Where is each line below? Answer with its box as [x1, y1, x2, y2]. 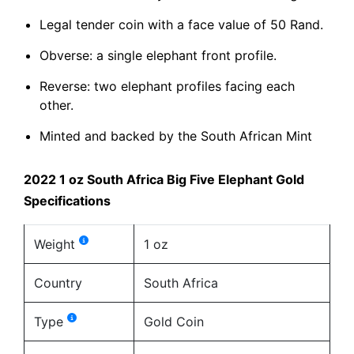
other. [40, 96, 73, 113]
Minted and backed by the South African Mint [40, 127, 312, 144]
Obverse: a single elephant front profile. [40, 47, 277, 63]
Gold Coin [144, 313, 204, 330]
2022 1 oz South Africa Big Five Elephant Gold [24, 171, 304, 187]
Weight [34, 235, 79, 252]
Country [34, 274, 82, 291]
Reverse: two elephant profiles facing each [40, 77, 295, 94]
